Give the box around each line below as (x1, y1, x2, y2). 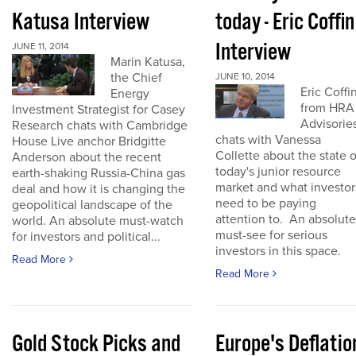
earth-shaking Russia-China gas (12, 165, 185, 181)
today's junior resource (215, 164, 341, 180)
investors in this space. (215, 243, 341, 259)
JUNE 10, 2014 (215, 71, 275, 82)
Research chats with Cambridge (12, 118, 188, 133)
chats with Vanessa (215, 132, 321, 148)
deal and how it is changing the (12, 181, 185, 197)
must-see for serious (215, 227, 327, 243)
